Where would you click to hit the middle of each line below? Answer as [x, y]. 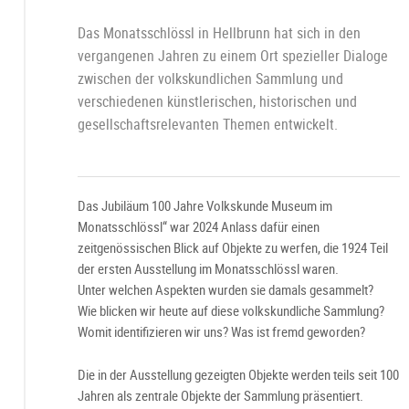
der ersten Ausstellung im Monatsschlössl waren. [208, 268]
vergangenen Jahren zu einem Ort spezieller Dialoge [232, 56]
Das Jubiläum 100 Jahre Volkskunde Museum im [204, 205]
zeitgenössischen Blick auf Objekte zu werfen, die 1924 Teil [232, 247]
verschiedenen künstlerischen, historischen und [217, 101]
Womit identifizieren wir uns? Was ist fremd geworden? [221, 331]
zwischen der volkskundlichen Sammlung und [210, 79]
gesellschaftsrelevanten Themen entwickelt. [207, 124]
